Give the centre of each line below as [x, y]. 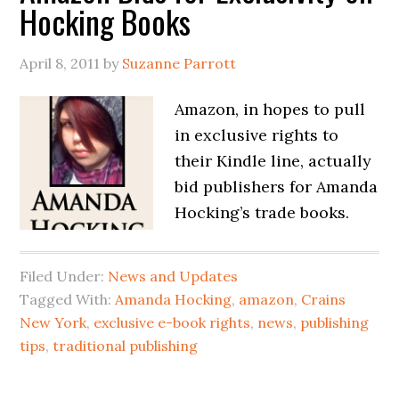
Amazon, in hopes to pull [270, 109]
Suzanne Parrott [179, 63]
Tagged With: [68, 299]
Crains [324, 299]
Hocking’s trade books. [262, 212]
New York [53, 322]
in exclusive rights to [257, 135]
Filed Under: [64, 276]
